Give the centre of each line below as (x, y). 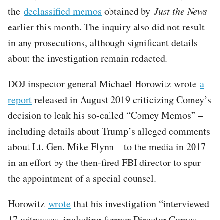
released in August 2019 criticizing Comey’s (122, 99)
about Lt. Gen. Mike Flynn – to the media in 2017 (107, 146)
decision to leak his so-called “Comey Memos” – (105, 115)
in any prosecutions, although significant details (103, 42)
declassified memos (63, 11)
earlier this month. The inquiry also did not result (106, 27)
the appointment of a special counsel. (82, 178)
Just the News (180, 11)
